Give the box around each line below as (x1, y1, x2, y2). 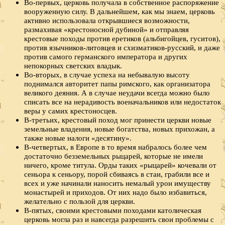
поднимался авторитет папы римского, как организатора (24, 79, 210, 88)
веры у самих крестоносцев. (24, 106, 117, 116)
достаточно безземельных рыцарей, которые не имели (24, 152, 203, 161)
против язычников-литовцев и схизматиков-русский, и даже (24, 43, 220, 52)
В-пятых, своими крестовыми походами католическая (24, 206, 201, 215)
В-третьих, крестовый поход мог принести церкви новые (24, 116, 211, 125)
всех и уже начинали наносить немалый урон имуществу (24, 179, 211, 188)
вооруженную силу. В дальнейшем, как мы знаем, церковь (24, 7, 215, 16)
